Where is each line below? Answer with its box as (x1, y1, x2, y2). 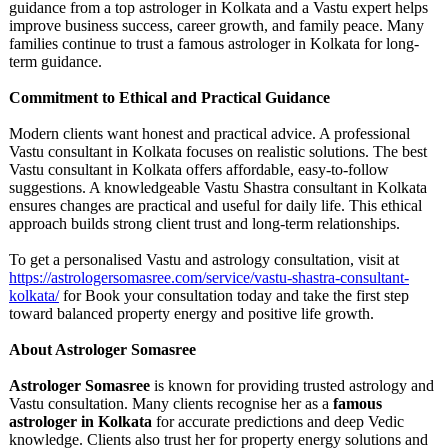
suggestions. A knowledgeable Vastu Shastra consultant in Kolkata (9, 179, 427, 196)
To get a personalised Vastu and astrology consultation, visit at (9, 251, 399, 268)
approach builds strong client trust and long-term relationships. (9, 215, 400, 232)
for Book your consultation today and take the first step (59, 287, 409, 304)
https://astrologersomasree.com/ (9, 269, 206, 286)
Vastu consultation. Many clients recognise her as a (9, 395, 333, 412)
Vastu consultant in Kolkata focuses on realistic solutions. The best (9, 143, 427, 160)
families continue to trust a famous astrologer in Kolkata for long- (9, 35, 419, 52)
